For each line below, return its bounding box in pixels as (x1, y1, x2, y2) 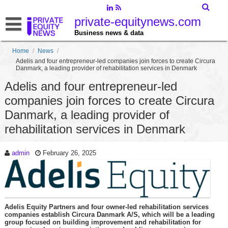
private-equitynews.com (74, 15, 201, 28)
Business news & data (74, 29, 144, 37)
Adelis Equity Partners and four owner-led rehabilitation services (4, 203, 209, 211)
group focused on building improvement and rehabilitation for (4, 218, 201, 226)
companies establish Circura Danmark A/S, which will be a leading (4, 211, 215, 218)
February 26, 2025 (42, 149, 96, 157)
